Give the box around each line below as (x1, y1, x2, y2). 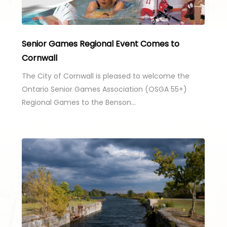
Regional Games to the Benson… (21, 97, 136, 108)
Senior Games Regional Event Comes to (21, 38, 179, 50)
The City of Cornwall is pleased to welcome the (21, 71, 190, 82)
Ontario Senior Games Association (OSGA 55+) (21, 84, 187, 95)
